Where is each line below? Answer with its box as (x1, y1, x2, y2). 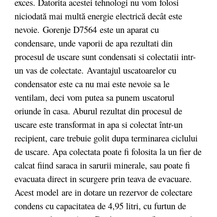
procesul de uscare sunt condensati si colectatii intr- (15, 50, 196, 62)
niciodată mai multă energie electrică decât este (15, 10, 182, 22)
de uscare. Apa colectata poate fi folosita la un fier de (15, 145, 201, 157)
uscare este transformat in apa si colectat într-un (15, 118, 183, 130)
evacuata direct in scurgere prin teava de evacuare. (15, 172, 192, 185)
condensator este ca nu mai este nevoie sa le (15, 77, 170, 90)
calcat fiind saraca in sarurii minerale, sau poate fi (15, 159, 190, 171)
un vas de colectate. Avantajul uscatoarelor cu (15, 64, 176, 76)
